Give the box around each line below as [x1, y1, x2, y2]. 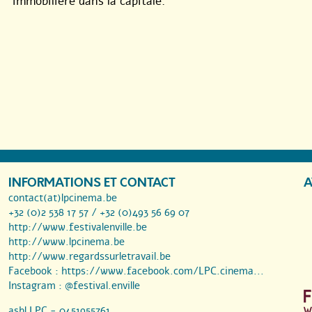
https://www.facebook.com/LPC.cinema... [61, 264, 264, 279]
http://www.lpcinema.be [8, 235, 125, 249]
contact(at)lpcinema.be [8, 191, 117, 205]
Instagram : [8, 279, 65, 293]
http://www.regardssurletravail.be [8, 249, 171, 264]
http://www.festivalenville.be [8, 220, 147, 235]
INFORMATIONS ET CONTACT [8, 174, 175, 192]
